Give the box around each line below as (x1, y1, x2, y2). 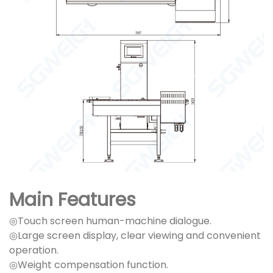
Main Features (9, 187, 136, 213)
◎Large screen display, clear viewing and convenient (9, 229, 261, 243)
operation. (9, 243, 58, 258)
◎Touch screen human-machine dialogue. (9, 214, 211, 229)
